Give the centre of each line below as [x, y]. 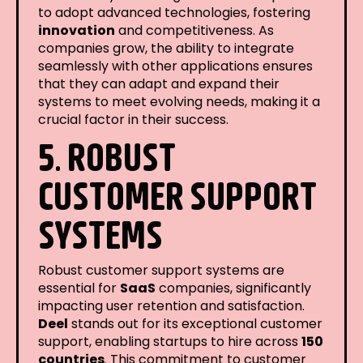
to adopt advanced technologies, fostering [174, 12]
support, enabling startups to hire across [170, 341]
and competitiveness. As [194, 30]
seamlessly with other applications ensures [175, 66]
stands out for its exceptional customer [195, 323]
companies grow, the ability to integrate [166, 48]
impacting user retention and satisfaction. [171, 305]
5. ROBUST [107, 156]
